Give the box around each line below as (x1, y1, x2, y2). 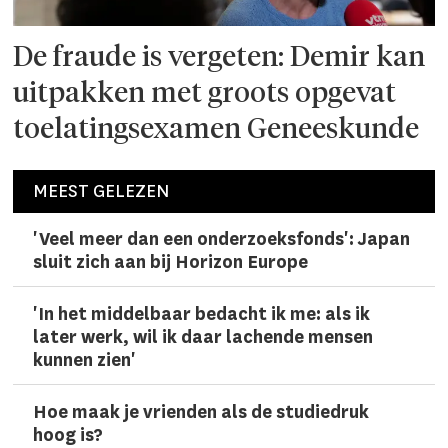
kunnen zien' (33, 349, 137, 373)
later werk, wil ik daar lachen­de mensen (33, 326, 374, 350)
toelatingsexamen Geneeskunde (13, 115, 420, 144)
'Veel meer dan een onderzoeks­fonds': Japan (33, 228, 411, 252)
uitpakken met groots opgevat (13, 79, 397, 108)
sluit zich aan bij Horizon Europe (33, 251, 309, 275)
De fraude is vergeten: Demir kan (13, 43, 426, 72)
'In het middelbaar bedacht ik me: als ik (33, 303, 371, 327)
